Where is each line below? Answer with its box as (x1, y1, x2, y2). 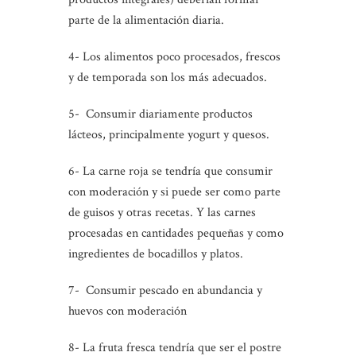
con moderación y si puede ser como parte (68, 183, 281, 200)
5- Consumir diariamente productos (68, 105, 253, 122)
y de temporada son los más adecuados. (68, 68, 267, 86)
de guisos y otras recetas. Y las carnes (68, 203, 256, 221)
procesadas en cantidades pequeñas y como (68, 224, 284, 242)
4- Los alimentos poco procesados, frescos (68, 48, 281, 65)
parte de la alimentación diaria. (68, 11, 224, 29)
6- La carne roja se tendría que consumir (68, 162, 273, 180)
